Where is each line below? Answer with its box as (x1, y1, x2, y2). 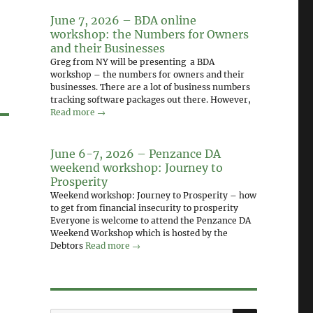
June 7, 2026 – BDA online (50, 13, 196, 28)
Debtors (50, 240, 85, 251)
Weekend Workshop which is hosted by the (50, 227, 228, 238)
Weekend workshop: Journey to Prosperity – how (50, 189, 256, 201)
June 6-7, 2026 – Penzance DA (50, 146, 221, 161)
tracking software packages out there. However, (50, 94, 251, 105)
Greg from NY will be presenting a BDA (50, 57, 214, 68)
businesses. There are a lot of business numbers (50, 82, 250, 93)
